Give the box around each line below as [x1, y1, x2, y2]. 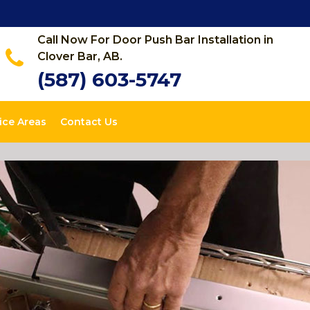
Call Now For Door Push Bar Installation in [37, 33, 273, 46]
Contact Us [60, 116, 118, 128]
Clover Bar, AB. [37, 50, 122, 63]
